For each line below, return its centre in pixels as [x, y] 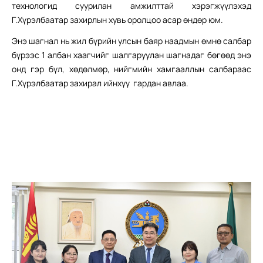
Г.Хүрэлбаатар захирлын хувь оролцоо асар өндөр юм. [117, 19]
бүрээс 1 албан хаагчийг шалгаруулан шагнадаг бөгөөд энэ [131, 55]
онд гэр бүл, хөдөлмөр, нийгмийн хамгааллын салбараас [131, 69]
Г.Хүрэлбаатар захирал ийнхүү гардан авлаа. [100, 83]
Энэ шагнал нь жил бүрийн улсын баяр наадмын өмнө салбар [131, 41]
